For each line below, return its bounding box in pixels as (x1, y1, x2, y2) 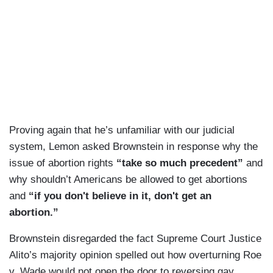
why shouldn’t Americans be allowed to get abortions (9, 174, 247, 186)
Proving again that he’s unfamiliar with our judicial (9, 124, 235, 136)
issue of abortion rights (9, 157, 116, 169)
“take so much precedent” (116, 157, 243, 169)
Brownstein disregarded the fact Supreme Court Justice (9, 233, 261, 245)
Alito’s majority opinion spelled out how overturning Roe (9, 249, 261, 261)
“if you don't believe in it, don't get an (29, 190, 211, 202)
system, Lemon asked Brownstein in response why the (9, 141, 258, 153)
